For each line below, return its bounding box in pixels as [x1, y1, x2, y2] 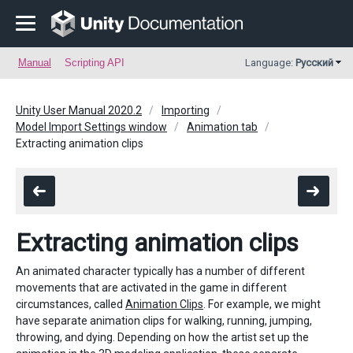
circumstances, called [16, 298, 125, 310]
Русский [295, 57, 333, 69]
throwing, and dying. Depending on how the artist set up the [16, 331, 309, 344]
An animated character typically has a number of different [16, 265, 305, 277]
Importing [162, 104, 210, 117]
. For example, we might [203, 298, 321, 310]
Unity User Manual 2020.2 [16, 104, 142, 117]
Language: [245, 57, 295, 69]
